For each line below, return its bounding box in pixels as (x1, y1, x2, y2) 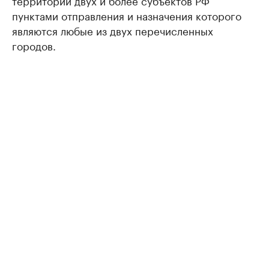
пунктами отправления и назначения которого (12, 7, 241, 23)
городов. (12, 37, 56, 53)
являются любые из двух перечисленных (12, 22, 213, 38)
